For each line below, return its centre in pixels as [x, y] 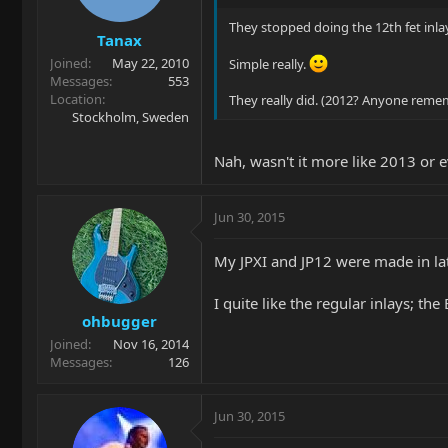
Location [76, 98]
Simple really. [269, 64]
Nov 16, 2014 [151, 344]
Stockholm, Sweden [130, 116]
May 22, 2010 [150, 62]
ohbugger [119, 321]
